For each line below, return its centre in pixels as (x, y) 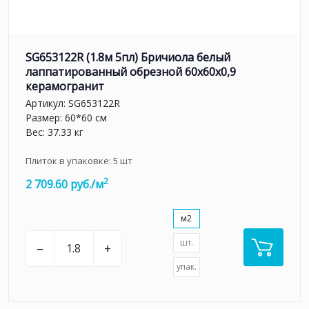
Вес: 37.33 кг (54, 132)
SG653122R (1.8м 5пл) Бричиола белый (128, 57)
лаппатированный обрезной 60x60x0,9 (131, 71)
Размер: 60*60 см (66, 118)
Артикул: (47, 103)
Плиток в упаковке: (69, 161)
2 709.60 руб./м (64, 185)
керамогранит (65, 86)
